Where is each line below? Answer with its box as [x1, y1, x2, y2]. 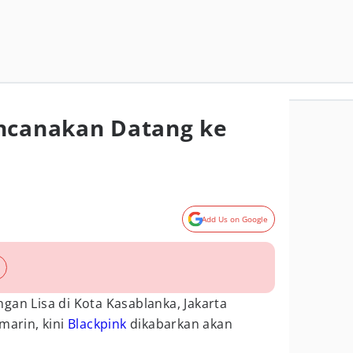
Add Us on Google [202, 214, 269, 225]
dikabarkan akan [126, 315, 233, 333]
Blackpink [68, 315, 127, 333]
